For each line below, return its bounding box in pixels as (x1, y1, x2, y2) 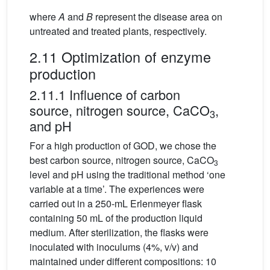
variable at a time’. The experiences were (30, 182, 204, 196)
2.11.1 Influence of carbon (30, 85, 180, 104)
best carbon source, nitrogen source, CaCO (30, 153, 214, 168)
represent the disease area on (93, 10, 222, 24)
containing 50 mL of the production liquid (30, 211, 202, 225)
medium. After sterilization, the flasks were (30, 225, 209, 240)
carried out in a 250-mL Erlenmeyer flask (30, 196, 202, 211)
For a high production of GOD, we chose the (30, 139, 216, 153)
